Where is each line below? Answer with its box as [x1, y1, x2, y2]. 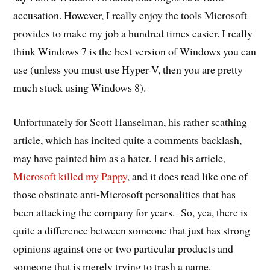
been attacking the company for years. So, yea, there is [13, 204, 248, 219]
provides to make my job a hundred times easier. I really [13, 25, 253, 40]
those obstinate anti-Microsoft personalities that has [13, 186, 236, 201]
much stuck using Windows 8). [13, 80, 146, 95]
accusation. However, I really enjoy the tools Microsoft [13, 7, 248, 22]
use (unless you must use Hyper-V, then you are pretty [13, 61, 243, 77]
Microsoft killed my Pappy [13, 168, 128, 183]
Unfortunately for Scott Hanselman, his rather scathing [13, 114, 248, 129]
